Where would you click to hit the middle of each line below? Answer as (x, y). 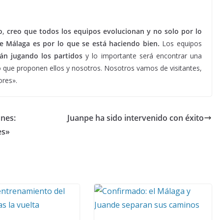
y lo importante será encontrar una (142, 56)
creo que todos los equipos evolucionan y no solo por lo (104, 31)
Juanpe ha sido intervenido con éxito (136, 118)
